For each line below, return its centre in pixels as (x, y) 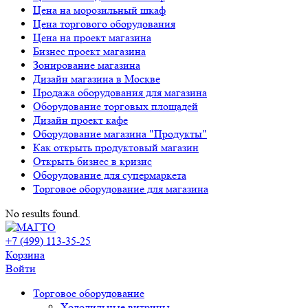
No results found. (43, 213)
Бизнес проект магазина (89, 51)
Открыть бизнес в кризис (92, 161)
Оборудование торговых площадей (115, 106)
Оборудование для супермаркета (110, 175)
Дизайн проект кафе (80, 120)
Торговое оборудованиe (89, 293)
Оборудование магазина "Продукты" (120, 134)
